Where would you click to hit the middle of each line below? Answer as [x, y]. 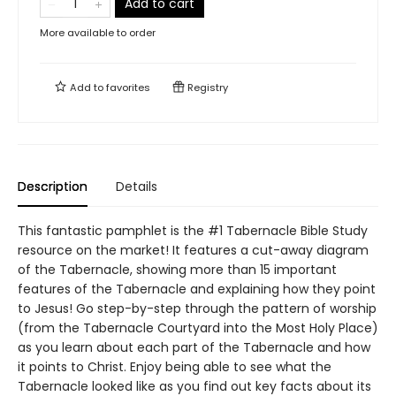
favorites [128, 88]
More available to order [98, 33]
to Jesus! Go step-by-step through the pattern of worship [197, 308]
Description [53, 187]
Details [137, 187]
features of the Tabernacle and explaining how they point [197, 289]
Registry [206, 88]
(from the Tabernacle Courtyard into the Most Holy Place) [198, 328]
